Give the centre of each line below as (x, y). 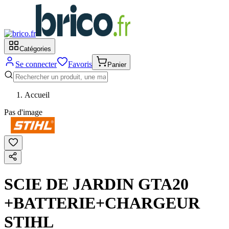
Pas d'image (23, 112)
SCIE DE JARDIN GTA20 (96, 184)
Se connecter (36, 64)
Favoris (80, 64)
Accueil (37, 95)
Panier (117, 65)
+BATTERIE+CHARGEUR (102, 203)
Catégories (35, 49)
